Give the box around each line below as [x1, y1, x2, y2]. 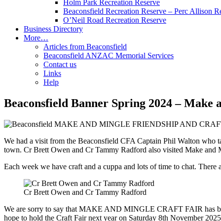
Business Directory [24, 25, 83, 33]
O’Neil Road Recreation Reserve [63, 16, 166, 24]
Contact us [43, 60, 76, 69]
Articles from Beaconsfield [43, 42, 127, 51]
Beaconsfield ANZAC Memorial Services [43, 51, 174, 60]
